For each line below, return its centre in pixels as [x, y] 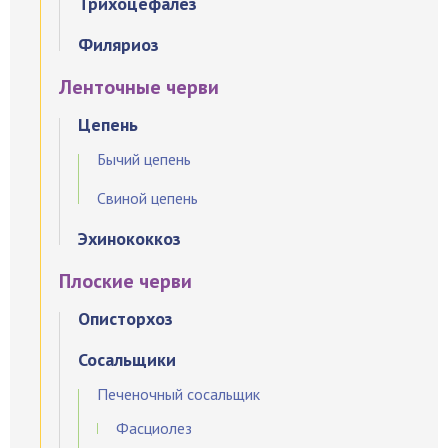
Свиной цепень [147, 198]
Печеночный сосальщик [178, 394]
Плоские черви [125, 281]
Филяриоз [118, 44]
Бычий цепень [144, 159]
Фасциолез [154, 428]
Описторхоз [125, 318]
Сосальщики [127, 359]
